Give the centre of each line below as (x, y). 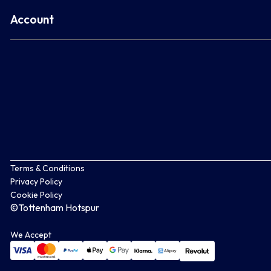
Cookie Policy (36, 195)
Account (32, 20)
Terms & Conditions (47, 168)
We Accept (31, 235)
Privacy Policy (36, 182)
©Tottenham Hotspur (55, 208)
